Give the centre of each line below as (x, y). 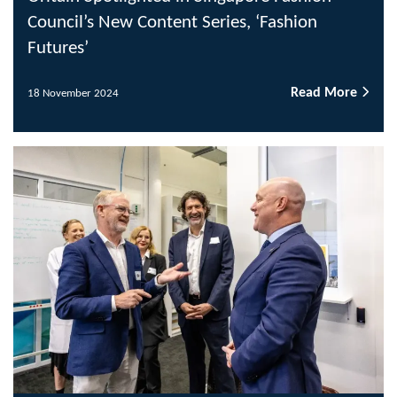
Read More (326, 93)
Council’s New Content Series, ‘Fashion (172, 23)
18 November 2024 (73, 93)
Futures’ (58, 49)
